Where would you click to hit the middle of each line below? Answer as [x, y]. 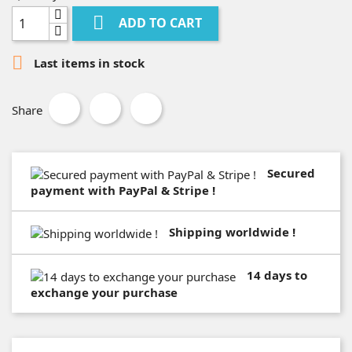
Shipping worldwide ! [232, 231]
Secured [291, 173]
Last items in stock [88, 63]
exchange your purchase [104, 292]
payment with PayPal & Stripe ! [123, 190]
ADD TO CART [161, 23]
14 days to [277, 275]
